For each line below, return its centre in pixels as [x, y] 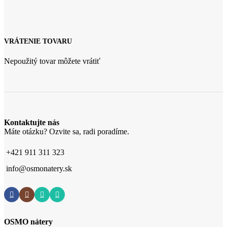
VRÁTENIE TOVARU [38, 41]
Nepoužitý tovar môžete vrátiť [52, 61]
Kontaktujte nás [32, 123]
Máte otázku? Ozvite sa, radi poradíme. [67, 132]
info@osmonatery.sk [39, 169]
